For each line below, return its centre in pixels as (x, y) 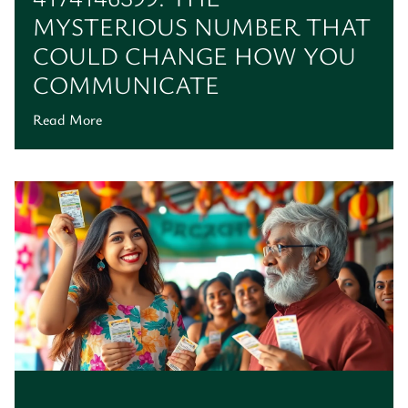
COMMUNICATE (126, 84)
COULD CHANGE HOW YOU (194, 55)
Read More (67, 119)
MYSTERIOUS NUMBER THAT (202, 25)
